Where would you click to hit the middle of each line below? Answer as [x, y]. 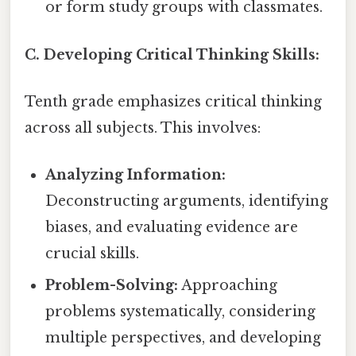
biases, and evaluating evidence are [172, 228]
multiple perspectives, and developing [184, 338]
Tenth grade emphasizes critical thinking [173, 101]
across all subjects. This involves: [143, 128]
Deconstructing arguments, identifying [187, 201]
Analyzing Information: [136, 175]
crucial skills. [93, 254]
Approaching [228, 286]
